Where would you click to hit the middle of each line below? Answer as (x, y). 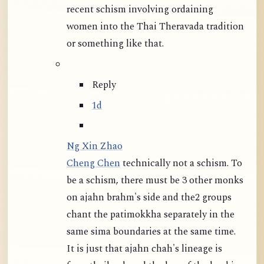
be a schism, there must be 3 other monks (155, 181)
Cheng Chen (93, 164)
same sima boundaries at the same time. (151, 232)
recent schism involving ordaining (140, 10)
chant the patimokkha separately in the (143, 215)
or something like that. (115, 44)
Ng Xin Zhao (95, 147)
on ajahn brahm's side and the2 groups (149, 198)
